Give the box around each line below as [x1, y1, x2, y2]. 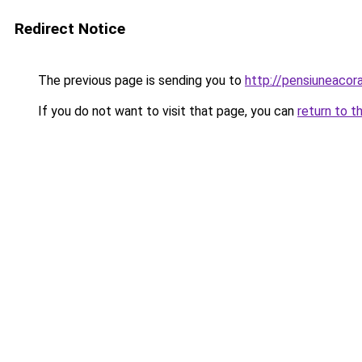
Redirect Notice [15, 19, 125, 38]
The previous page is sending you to [35, 73, 245, 88]
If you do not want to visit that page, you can [35, 103, 297, 119]
